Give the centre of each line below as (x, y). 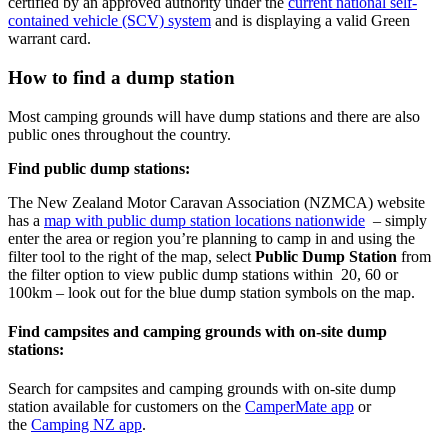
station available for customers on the (126, 407)
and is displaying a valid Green (310, 21)
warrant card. (49, 39)
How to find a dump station (121, 78)
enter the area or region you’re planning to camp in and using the (211, 238)
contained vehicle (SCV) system (109, 21)
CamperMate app (299, 407)
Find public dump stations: (99, 168)
